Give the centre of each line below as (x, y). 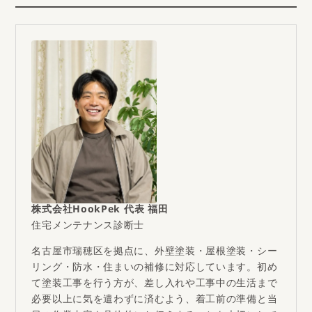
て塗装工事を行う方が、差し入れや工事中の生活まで (155, 286)
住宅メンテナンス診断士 (88, 228)
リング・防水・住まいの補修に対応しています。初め (155, 270)
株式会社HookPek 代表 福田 (100, 212)
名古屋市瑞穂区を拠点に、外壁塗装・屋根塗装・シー (155, 253)
